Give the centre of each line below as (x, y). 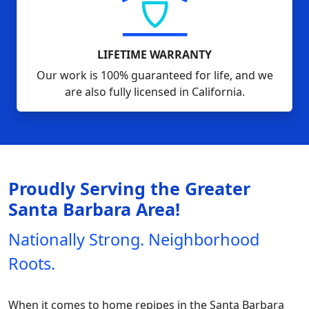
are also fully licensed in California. (154, 91)
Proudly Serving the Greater (129, 188)
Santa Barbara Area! (94, 209)
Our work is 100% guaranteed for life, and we (154, 75)
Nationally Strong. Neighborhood (134, 240)
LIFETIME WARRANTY (154, 54)
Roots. (32, 264)
